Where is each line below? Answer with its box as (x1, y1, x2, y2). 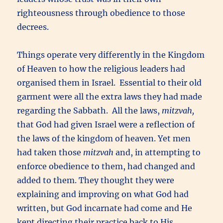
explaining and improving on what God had (17, 189, 189, 199)
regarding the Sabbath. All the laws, (17, 105, 162, 115)
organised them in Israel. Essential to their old (17, 77, 202, 88)
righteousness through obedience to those (17, 7, 186, 18)
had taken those (17, 147, 84, 157)
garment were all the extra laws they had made (17, 91, 203, 102)
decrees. (17, 21, 49, 32)
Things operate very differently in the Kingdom (17, 49, 205, 60)
